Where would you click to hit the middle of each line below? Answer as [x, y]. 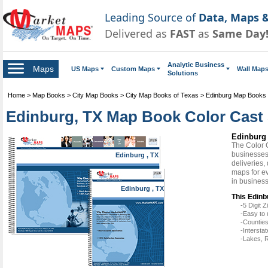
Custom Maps [133, 68]
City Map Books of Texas [162, 95]
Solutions [183, 73]
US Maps [85, 68]
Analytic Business [196, 64]
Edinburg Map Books [236, 95]
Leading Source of [152, 17]
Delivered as [137, 33]
